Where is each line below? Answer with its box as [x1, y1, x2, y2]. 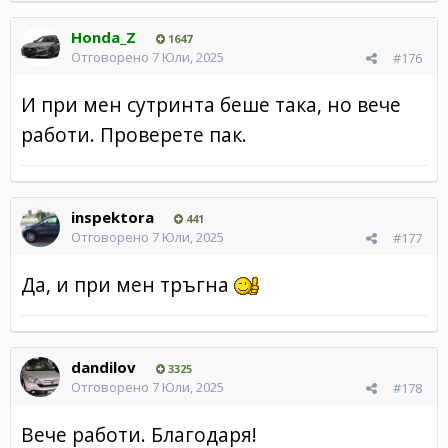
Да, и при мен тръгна [21, 270, 234, 298]
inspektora [71, 206, 154, 227]
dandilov [71, 356, 136, 377]
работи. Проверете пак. [21, 120, 252, 148]
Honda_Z [71, 26, 136, 47]
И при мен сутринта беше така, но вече [21, 90, 401, 118]
